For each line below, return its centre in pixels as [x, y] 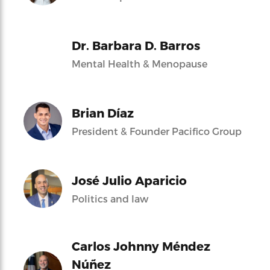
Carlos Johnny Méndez [141, 246]
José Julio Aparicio [129, 180]
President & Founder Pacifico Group [157, 131]
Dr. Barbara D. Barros [136, 45]
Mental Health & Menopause [140, 63]
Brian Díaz [103, 112]
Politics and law [110, 198]
